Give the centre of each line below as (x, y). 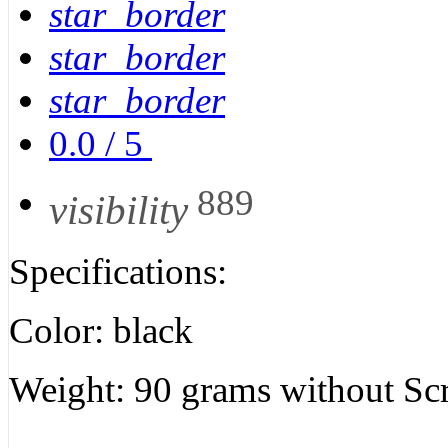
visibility (118, 210)
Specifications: (122, 271)
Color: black (105, 330)
